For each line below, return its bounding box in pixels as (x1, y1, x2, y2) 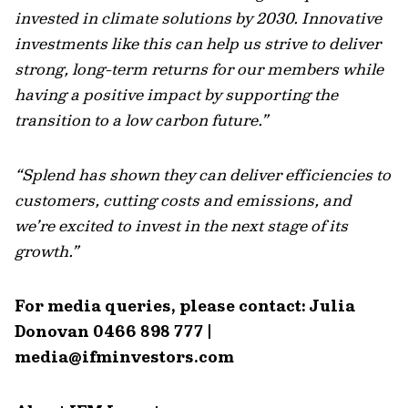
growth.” (15, 240, 83, 261)
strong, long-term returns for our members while (15, 58, 383, 79)
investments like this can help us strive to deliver (15, 33, 381, 54)
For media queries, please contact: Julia (15, 295, 355, 316)
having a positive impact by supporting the (15, 84, 338, 105)
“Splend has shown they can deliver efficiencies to (15, 164, 391, 185)
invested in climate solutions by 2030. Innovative (15, 7, 382, 28)
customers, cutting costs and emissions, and (15, 189, 352, 210)
